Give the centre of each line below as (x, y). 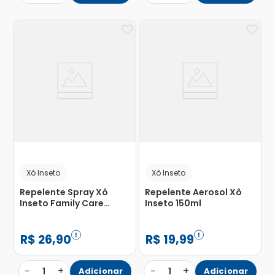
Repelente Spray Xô (64, 192)
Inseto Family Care (61, 203)
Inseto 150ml (173, 203)
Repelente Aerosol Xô (193, 192)
